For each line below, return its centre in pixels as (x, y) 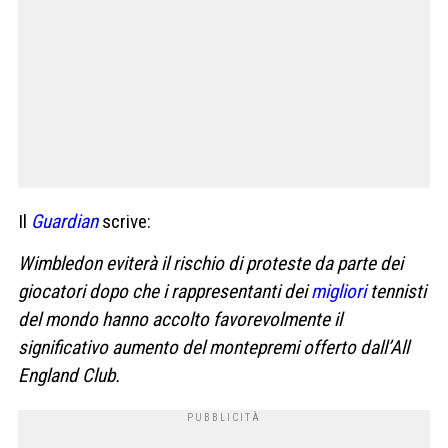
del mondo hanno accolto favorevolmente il (180, 319)
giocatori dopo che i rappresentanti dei (164, 291)
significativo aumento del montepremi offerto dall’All (213, 347)
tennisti (396, 291)
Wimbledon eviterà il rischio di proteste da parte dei (210, 263)
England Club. (69, 375)
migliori (338, 291)
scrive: (124, 222)
